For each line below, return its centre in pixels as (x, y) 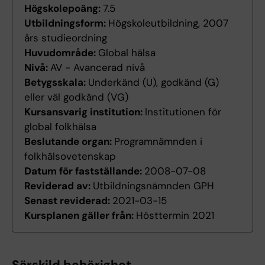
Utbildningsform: (66, 23)
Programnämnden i (158, 142)
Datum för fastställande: (84, 171)
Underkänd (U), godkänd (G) (153, 83)
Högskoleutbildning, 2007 (168, 23)
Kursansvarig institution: (85, 112)
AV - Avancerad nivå (98, 68)
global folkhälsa (60, 127)
